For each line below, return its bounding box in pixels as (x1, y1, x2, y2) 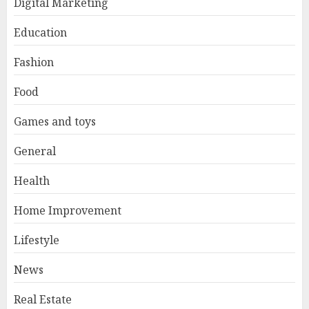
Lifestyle (14, 232, 59, 248)
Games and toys (14, 113, 96, 129)
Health (14, 172, 50, 188)
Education (14, 24, 67, 40)
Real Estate (14, 291, 72, 307)
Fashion (14, 54, 54, 70)
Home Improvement (14, 202, 121, 218)
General (14, 143, 56, 159)
